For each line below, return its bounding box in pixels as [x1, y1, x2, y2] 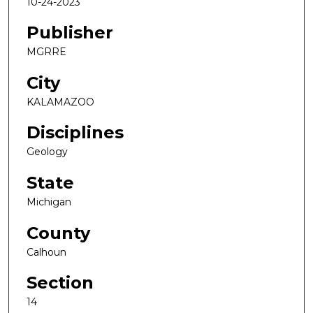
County [27, 222, 90, 243]
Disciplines [27, 122, 124, 143]
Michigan [27, 196, 71, 209]
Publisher [27, 22, 113, 43]
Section [27, 272, 94, 293]
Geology [27, 145, 68, 159]
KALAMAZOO [27, 95, 94, 108]
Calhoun [27, 245, 66, 259]
